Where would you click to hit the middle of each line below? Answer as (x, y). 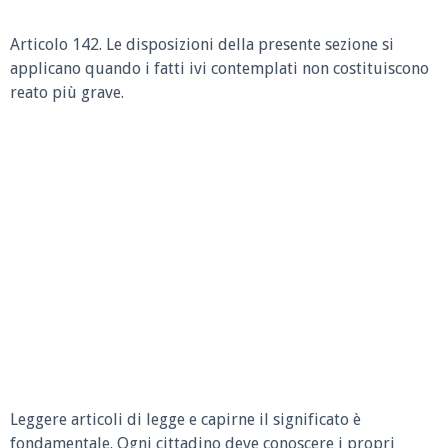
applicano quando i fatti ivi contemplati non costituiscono (219, 68)
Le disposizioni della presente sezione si (250, 44)
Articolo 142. (56, 44)
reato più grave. (67, 92)
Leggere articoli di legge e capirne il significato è (185, 419)
